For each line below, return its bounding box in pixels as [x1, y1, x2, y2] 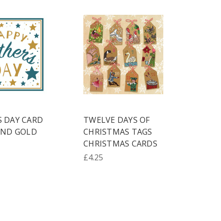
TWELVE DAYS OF [83, 114, 150, 126]
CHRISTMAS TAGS [83, 126, 152, 138]
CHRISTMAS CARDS [83, 138, 157, 149]
